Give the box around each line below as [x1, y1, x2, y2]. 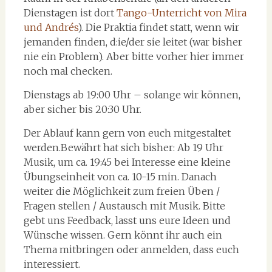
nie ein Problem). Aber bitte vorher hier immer [23, 50, 244, 63]
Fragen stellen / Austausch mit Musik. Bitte [23, 199, 225, 212]
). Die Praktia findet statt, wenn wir [77, 21, 239, 33]
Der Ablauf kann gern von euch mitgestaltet [23, 126, 231, 139]
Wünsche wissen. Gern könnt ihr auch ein [23, 228, 222, 241]
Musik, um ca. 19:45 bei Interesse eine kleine [23, 155, 231, 168]
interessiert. [23, 257, 80, 270]
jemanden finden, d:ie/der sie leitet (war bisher [23, 35, 242, 48]
